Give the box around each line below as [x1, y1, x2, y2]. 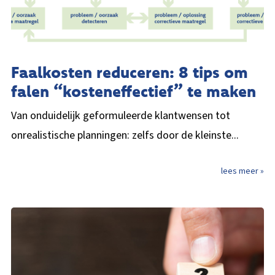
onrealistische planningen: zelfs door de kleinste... [11, 128, 239, 144]
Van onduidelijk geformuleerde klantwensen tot [11, 108, 230, 124]
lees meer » [221, 165, 264, 178]
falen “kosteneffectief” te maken [11, 81, 256, 102]
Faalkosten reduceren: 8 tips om [11, 62, 248, 83]
